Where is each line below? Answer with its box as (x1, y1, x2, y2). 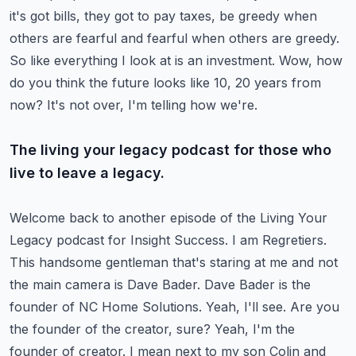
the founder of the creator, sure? (10, 321, 211, 337)
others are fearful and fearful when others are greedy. (10, 30, 339, 46)
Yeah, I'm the (215, 321, 295, 337)
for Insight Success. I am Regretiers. (108, 232, 327, 248)
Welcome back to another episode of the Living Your (10, 210, 327, 226)
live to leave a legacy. (10, 164, 164, 181)
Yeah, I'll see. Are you (206, 299, 339, 315)
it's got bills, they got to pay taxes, (10, 8, 215, 24)
